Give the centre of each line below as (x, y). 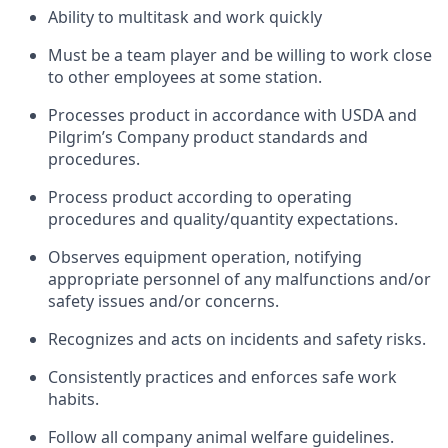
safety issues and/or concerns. (163, 300)
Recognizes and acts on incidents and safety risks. (237, 338)
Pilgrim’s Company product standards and (208, 136)
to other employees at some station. (185, 76)
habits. (73, 398)
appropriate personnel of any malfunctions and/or (239, 278)
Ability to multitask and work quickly (185, 16)
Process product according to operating (200, 196)
